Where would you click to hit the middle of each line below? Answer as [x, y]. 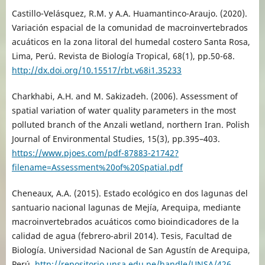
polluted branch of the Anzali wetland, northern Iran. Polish [130, 125]
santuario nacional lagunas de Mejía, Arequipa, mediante [126, 208]
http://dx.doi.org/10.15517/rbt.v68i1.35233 [96, 70]
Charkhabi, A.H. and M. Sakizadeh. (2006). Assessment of [125, 96]
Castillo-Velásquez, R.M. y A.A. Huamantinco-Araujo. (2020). [129, 14]
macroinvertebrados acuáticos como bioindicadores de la [125, 222]
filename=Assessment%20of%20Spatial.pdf [97, 167]
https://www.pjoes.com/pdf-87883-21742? [95, 153]
